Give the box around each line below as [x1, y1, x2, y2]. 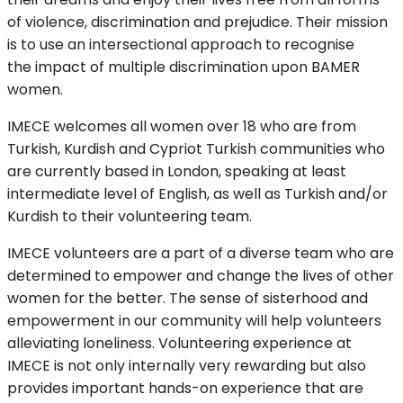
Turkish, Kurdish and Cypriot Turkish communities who [7, 139, 385, 160]
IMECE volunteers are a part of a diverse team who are [7, 243, 394, 264]
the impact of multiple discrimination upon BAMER [7, 57, 360, 78]
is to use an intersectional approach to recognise [7, 34, 354, 56]
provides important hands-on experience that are [7, 378, 363, 399]
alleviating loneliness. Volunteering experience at [7, 333, 352, 354]
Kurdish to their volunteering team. [7, 206, 252, 228]
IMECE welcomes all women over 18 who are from [7, 116, 356, 138]
